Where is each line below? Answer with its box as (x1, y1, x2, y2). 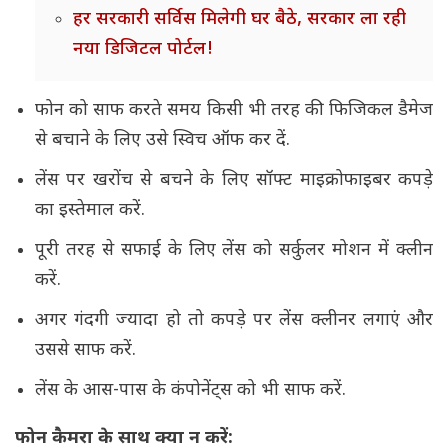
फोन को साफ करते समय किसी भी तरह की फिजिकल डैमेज (35, 99, 433, 123)
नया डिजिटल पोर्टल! (73, 38, 213, 62)
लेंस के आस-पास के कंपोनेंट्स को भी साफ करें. (35, 379, 351, 403)
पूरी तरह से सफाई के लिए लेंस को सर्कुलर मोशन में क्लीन (35, 239, 433, 263)
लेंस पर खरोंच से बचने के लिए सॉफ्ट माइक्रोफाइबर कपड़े (35, 169, 433, 193)
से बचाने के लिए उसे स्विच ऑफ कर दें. (35, 129, 295, 153)
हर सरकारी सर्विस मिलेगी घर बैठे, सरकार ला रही (73, 8, 406, 32)
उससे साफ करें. (35, 339, 141, 363)
